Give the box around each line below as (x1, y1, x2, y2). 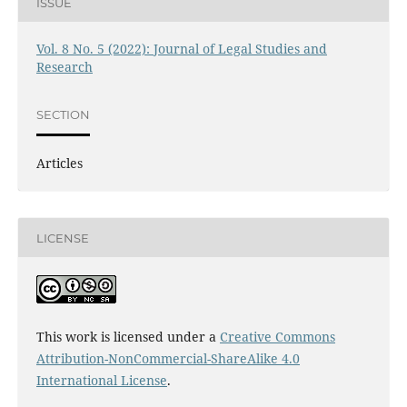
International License (35, 372, 167, 390)
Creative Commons (219, 328, 335, 346)
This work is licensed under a (35, 328, 220, 346)
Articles (35, 154, 83, 173)
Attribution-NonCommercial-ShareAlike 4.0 (35, 350, 300, 368)
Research (35, 58, 93, 76)
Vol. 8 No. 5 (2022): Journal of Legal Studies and (35, 40, 327, 58)
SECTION (35, 106, 90, 122)
